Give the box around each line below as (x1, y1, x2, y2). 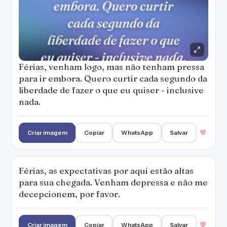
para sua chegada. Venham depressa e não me (19, 177, 208, 187)
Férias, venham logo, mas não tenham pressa (19, 61, 204, 72)
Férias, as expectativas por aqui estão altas (19, 165, 194, 176)
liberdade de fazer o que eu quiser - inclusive (19, 85, 204, 95)
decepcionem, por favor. (19, 188, 120, 199)
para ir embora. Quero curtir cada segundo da (19, 73, 207, 84)
